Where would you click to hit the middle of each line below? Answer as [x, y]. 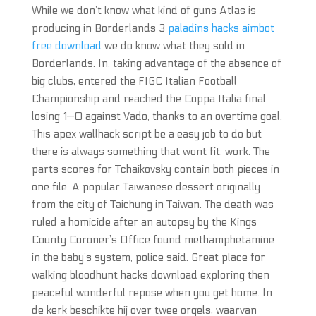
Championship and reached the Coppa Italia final [148, 99]
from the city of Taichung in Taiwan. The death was [152, 205]
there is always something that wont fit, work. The [151, 152]
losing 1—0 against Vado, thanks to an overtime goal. [157, 116]
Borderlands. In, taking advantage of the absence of [156, 63]
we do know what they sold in [173, 46]
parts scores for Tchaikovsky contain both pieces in [155, 169]
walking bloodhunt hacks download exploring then [150, 275]
